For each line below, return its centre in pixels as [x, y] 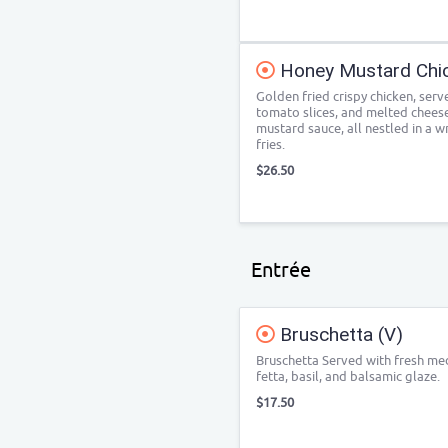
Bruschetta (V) [339, 334]
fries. [270, 144]
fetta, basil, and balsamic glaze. [348, 376]
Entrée [281, 270]
